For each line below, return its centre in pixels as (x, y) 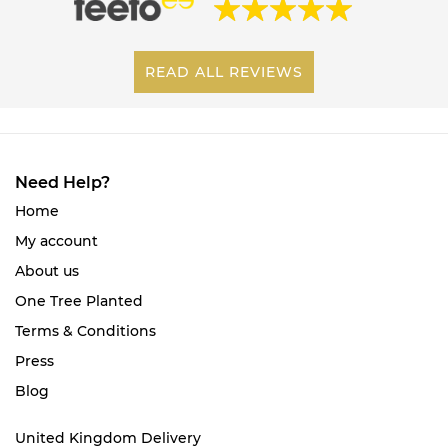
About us (47, 270)
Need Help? (62, 182)
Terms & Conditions (85, 330)
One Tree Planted (79, 300)
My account (56, 240)
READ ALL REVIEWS (224, 71)
